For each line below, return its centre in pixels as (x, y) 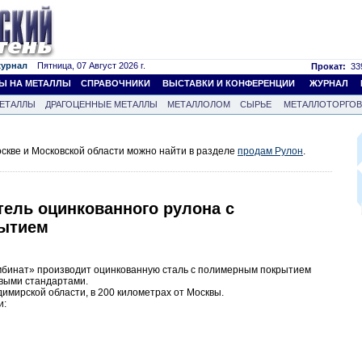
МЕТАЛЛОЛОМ (199, 104)
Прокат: (328, 66)
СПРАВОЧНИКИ (116, 83)
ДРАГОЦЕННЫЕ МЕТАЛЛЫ (101, 104)
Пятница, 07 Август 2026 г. (86, 65)
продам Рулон (270, 151)
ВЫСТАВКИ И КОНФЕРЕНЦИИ (229, 83)
